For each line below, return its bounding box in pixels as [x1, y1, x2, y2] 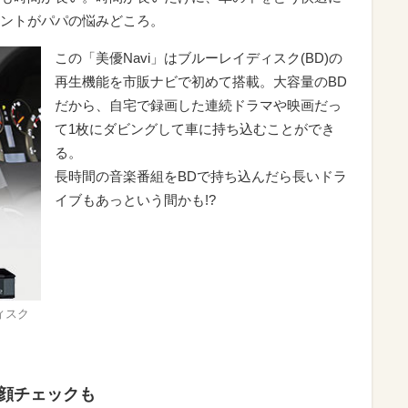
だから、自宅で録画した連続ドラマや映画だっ [55, 97, 342, 113]
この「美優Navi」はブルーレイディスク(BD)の [55, 49, 342, 66]
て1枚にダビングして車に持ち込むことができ [55, 120, 335, 137]
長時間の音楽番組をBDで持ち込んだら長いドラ [55, 168, 347, 184]
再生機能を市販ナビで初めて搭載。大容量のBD [55, 73, 347, 89]
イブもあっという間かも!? [55, 191, 219, 208]
